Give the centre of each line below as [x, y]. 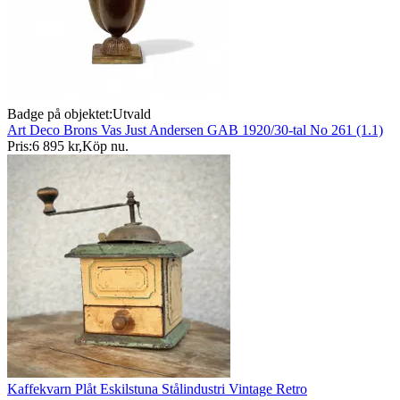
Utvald [132, 114]
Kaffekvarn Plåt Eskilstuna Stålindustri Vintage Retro [157, 389]
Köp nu [104, 146]
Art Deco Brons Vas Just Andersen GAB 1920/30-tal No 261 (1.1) [195, 130]
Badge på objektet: [60, 114]
